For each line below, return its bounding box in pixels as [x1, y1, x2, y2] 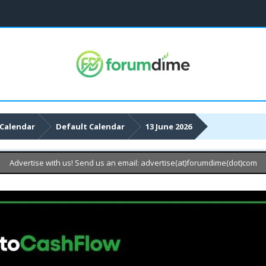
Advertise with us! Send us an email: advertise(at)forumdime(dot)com [9, 157, 257, 168]
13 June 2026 [145, 121, 192, 132]
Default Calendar [55, 121, 125, 132]
